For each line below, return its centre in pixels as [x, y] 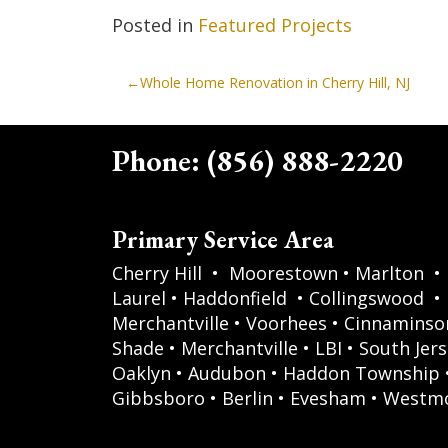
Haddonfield [234, 297]
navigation [175, 120]
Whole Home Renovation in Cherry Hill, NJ [274, 82]
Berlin [247, 397]
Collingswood [366, 297]
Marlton [389, 272]
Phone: [159, 160]
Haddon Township [361, 372]
